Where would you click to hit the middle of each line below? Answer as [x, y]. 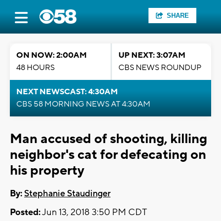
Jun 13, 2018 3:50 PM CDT [94, 213]
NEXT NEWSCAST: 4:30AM [67, 92]
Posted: [25, 213]
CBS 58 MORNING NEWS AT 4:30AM [83, 104]
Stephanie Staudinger [67, 194]
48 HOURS [36, 68]
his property [47, 170]
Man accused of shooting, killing [109, 139]
